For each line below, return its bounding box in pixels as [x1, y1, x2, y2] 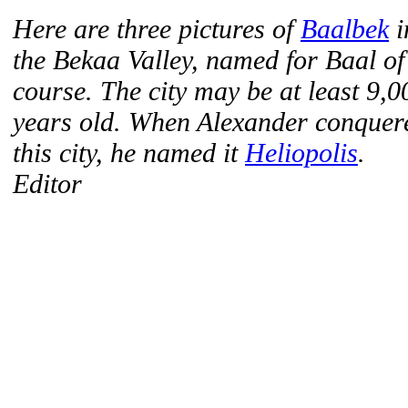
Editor [13, 168, 82, 199]
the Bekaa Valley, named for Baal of [13, 45, 404, 75]
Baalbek [301, 14, 389, 44]
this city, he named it [13, 138, 245, 168]
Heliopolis [245, 138, 358, 168]
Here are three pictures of [13, 14, 301, 44]
